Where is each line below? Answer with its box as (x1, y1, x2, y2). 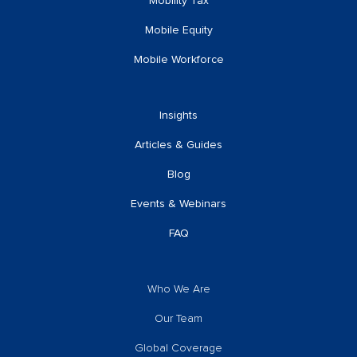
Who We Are (147, 284, 210, 296)
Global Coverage (135, 343, 222, 355)
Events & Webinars (131, 198, 226, 210)
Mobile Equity (144, 25, 213, 37)
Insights (159, 110, 198, 122)
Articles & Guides (135, 139, 222, 151)
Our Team (155, 313, 202, 325)
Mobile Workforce (133, 54, 224, 66)
